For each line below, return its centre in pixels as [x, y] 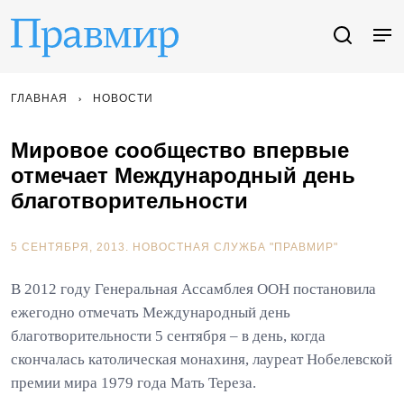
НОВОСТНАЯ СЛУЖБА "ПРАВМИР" [235, 247]
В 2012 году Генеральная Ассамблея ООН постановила [193, 289]
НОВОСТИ [123, 98]
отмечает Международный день [183, 175]
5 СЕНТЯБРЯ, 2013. [72, 247]
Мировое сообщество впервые [180, 150]
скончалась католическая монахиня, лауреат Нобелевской [202, 359]
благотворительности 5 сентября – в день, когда [168, 336]
